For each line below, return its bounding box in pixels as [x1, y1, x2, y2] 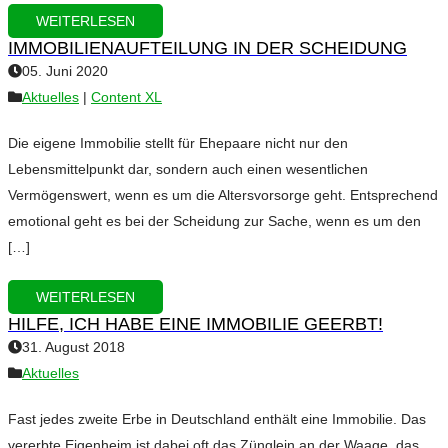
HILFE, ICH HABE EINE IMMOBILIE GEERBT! [8, 314, 383, 335]
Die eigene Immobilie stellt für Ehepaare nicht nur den [8, 135, 348, 152]
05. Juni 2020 [22, 63, 108, 80]
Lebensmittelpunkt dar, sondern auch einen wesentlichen [8, 161, 368, 178]
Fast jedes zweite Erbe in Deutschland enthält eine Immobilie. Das [8, 411, 426, 428]
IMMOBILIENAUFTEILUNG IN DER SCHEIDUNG [8, 38, 407, 59]
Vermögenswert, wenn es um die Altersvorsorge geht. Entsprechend [8, 187, 438, 204]
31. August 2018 [22, 339, 125, 356]
